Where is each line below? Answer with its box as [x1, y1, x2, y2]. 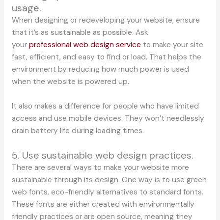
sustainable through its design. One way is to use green [11, 174, 207, 185]
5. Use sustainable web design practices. [11, 148, 193, 162]
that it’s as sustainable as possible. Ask [11, 27, 148, 37]
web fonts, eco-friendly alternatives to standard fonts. [11, 187, 203, 197]
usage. [11, 1, 41, 14]
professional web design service [28, 39, 141, 50]
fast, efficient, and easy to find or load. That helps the [11, 52, 201, 62]
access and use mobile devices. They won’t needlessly [11, 113, 204, 123]
